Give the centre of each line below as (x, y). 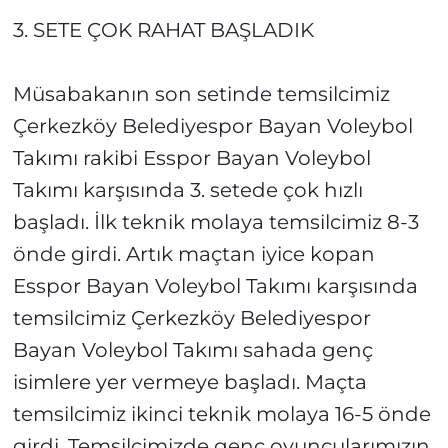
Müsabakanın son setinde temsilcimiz (201, 94)
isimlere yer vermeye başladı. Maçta (189, 382)
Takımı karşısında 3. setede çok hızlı (187, 190)
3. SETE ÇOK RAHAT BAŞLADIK (163, 30)
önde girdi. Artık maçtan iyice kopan (193, 254)
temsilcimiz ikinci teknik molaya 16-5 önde (221, 414)
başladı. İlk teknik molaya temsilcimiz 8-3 (215, 222)
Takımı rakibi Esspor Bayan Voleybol (191, 158)
